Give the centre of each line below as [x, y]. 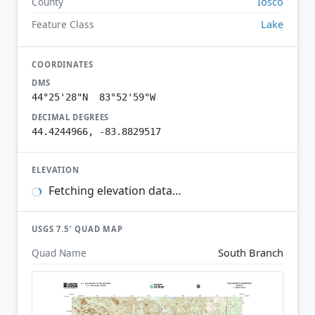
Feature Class [63, 24]
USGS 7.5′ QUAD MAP [78, 229]
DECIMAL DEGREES [71, 117]
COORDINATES [63, 64]
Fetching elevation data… [113, 191]
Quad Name [59, 252]
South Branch [251, 252]
